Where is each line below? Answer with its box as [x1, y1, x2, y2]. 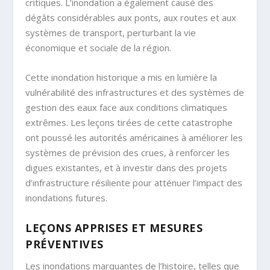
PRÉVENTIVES [25, 237, 104, 252]
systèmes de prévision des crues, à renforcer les [25, 146, 230, 159]
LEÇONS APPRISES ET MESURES [25, 221, 203, 236]
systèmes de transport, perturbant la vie [25, 27, 196, 39]
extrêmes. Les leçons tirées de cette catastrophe [25, 116, 233, 129]
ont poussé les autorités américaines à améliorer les [25, 131, 243, 144]
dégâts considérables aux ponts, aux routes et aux [25, 11, 237, 24]
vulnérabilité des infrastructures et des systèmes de [25, 86, 245, 99]
